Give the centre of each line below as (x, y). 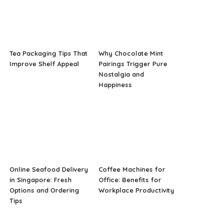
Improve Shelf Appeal (45, 64)
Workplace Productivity (136, 190)
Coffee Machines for (132, 169)
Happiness (115, 85)
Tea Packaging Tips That (49, 54)
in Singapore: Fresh (41, 180)
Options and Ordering (45, 190)
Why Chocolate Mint (131, 54)
